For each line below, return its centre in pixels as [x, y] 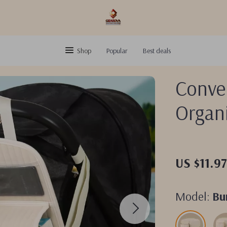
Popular [117, 51]
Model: [193, 196]
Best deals [157, 51]
